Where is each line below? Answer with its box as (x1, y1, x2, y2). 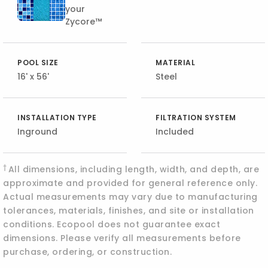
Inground (17, 126, 58, 138)
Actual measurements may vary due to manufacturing (3, 191, 258, 203)
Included (156, 126, 194, 138)
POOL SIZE (17, 57, 59, 68)
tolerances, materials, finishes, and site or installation (3, 205, 254, 217)
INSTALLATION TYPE (17, 112, 97, 123)
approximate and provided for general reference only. (3, 177, 258, 189)
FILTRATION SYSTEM (156, 112, 236, 123)
